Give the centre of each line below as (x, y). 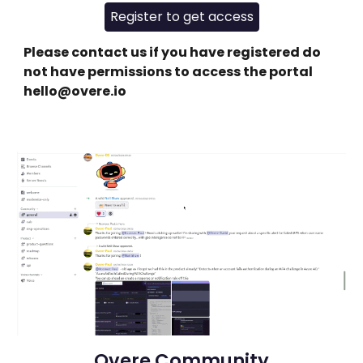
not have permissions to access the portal (169, 71)
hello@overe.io (75, 91)
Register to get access (181, 17)
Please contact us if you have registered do (173, 52)
